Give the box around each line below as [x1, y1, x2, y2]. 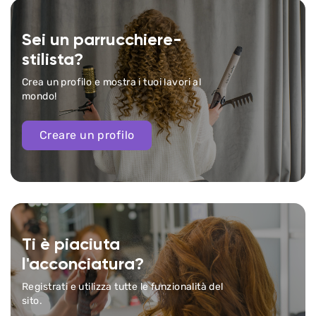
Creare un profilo [39, 128, 135, 142]
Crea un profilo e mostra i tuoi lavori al [22, 76, 202, 88]
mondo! [22, 90, 57, 102]
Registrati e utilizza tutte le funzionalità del [22, 281, 224, 293]
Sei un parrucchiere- [22, 32, 182, 49]
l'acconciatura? [22, 256, 144, 273]
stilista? [22, 51, 83, 68]
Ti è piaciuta [22, 236, 120, 253]
